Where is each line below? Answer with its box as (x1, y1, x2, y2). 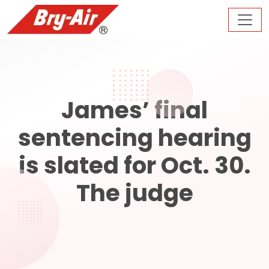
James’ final (61, 94, 208, 126)
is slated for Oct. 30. (18, 150, 251, 181)
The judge (76, 177, 193, 209)
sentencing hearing (17, 122, 252, 154)
